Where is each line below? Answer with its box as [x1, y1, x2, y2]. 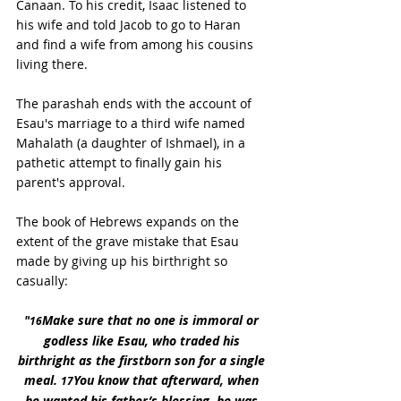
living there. [16, 55, 88, 73]
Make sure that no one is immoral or [42, 311, 262, 329]
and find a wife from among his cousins [16, 36, 257, 54]
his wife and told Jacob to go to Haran [16, 16, 244, 34]
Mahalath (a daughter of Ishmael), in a [16, 134, 249, 152]
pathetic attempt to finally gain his [16, 154, 226, 172]
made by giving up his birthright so [16, 252, 231, 270]
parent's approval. [16, 174, 125, 192]
